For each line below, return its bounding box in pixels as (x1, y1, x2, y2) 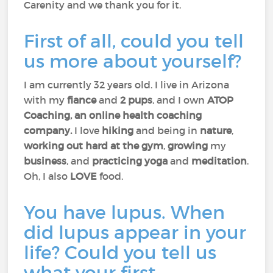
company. (24, 124, 73, 136)
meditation (191, 155, 247, 167)
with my (24, 94, 68, 106)
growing (168, 140, 211, 152)
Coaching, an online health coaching (24, 109, 202, 121)
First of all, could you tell (24, 30, 244, 52)
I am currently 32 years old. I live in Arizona (24, 79, 230, 91)
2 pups (120, 94, 153, 106)
